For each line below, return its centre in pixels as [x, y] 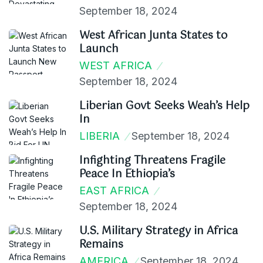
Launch [99, 49]
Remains [101, 245]
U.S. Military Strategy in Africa [159, 231]
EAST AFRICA [114, 190]
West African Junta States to [153, 36]
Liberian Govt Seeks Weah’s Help [164, 106]
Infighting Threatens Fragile [152, 161]
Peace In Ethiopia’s [127, 174]
